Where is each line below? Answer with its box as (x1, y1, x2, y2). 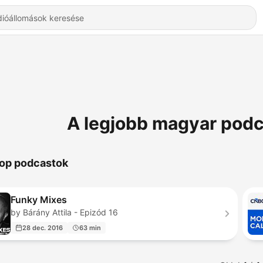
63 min (79, 223, 101, 232)
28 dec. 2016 (22, 223, 63, 232)
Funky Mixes (11, 194, 67, 205)
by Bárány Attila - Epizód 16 (11, 207, 118, 217)
